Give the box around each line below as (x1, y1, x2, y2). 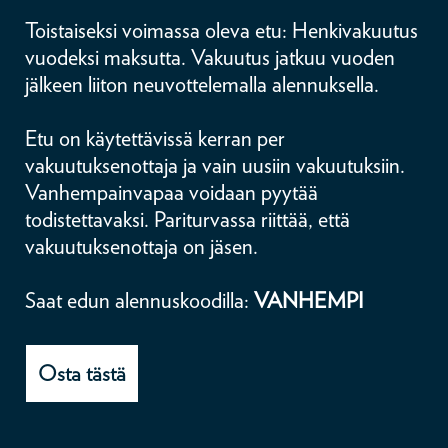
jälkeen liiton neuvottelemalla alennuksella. (25, 71, 379, 97)
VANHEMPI (254, 287, 369, 313)
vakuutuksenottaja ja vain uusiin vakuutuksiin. (25, 152, 405, 178)
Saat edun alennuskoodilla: (25, 287, 254, 313)
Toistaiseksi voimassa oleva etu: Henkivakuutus (25, 17, 418, 43)
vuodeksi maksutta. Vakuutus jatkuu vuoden (25, 44, 395, 70)
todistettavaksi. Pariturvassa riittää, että (25, 206, 350, 232)
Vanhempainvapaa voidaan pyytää (25, 179, 318, 205)
